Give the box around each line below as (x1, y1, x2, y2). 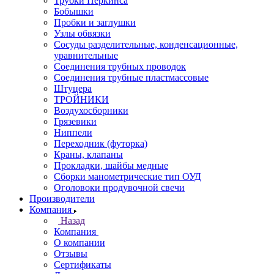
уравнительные (54, 50, 118, 61)
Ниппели (54, 127, 92, 138)
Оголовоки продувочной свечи (54, 182, 185, 193)
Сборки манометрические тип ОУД (54, 171, 201, 182)
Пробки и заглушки (54, 17, 136, 28)
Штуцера (54, 83, 92, 94)
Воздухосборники (54, 105, 128, 116)
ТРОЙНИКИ (54, 94, 109, 105)
